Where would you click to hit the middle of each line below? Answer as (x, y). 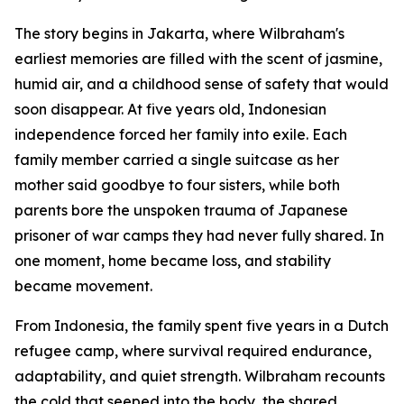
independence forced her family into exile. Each (181, 135)
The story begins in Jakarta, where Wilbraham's (179, 34)
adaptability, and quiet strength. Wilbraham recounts (200, 376)
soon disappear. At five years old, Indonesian (170, 110)
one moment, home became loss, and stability (173, 261)
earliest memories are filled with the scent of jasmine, (198, 59)
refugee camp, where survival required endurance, (193, 351)
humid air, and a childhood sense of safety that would (202, 84)
